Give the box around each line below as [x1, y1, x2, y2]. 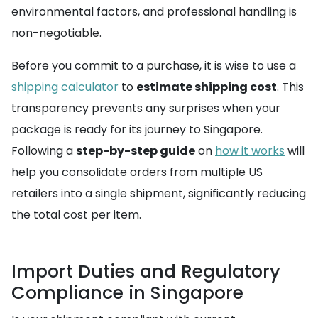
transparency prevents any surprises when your [11, 100, 280, 116]
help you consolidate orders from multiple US [11, 164, 263, 180]
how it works [215, 143, 285, 159]
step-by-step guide [76, 143, 195, 159]
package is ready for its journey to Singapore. [11, 121, 263, 138]
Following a [11, 143, 76, 159]
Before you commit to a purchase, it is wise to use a [11, 57, 296, 74]
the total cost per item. [11, 207, 141, 223]
